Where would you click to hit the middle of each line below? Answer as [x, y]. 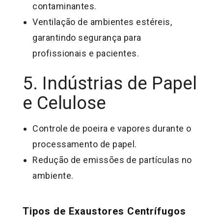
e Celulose [65, 103]
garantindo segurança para [87, 38]
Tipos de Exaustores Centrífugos [105, 211]
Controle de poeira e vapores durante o [112, 128]
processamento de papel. [85, 144]
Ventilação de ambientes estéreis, [102, 22]
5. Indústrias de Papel [110, 83]
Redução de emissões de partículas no [112, 160]
